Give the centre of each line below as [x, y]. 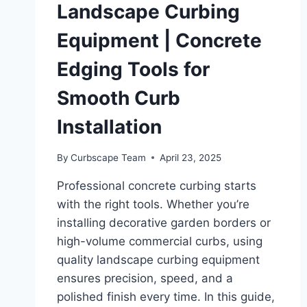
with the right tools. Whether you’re [153, 204]
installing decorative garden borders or [164, 222]
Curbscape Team [109, 157]
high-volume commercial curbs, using [160, 241]
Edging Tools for [133, 69]
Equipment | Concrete [159, 40]
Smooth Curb [119, 98]
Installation [109, 126]
